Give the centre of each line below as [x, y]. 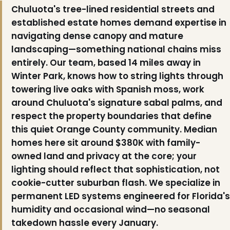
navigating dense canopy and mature [97, 36]
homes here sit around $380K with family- [106, 142]
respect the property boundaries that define [111, 116]
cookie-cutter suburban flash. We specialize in [116, 183]
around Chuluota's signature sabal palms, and [117, 102]
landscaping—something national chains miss [116, 49]
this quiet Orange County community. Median [114, 129]
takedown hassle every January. [84, 223]
